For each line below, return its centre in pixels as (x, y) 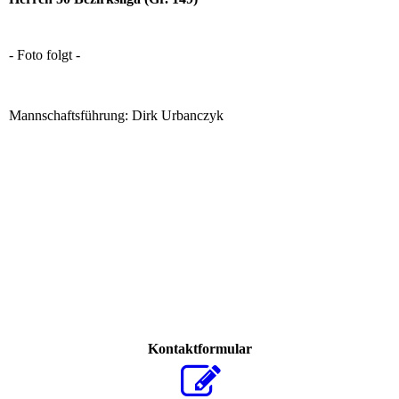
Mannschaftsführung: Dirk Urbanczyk (118, 116)
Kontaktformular (199, 349)
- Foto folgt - (45, 55)
